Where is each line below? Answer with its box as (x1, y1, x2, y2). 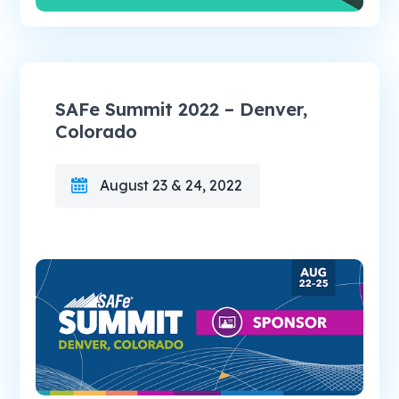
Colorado (55, 120, 138, 143)
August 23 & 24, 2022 (100, 176, 243, 195)
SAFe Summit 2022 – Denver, (55, 98, 308, 121)
